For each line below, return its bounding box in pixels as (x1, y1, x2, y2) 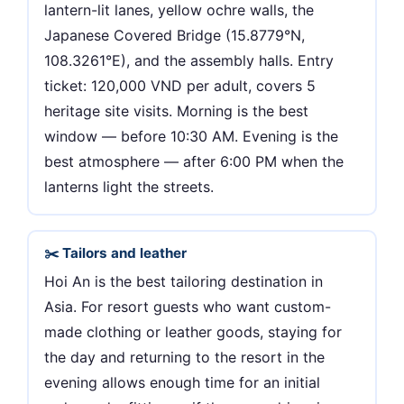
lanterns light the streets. (44, 178, 215, 197)
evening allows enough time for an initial (44, 373, 321, 392)
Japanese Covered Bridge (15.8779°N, (44, 26, 306, 45)
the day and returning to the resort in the (44, 348, 326, 367)
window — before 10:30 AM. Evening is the (44, 127, 339, 146)
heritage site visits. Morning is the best (44, 102, 309, 121)
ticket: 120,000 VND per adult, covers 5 (44, 77, 317, 96)
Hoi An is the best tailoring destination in (44, 272, 324, 291)
